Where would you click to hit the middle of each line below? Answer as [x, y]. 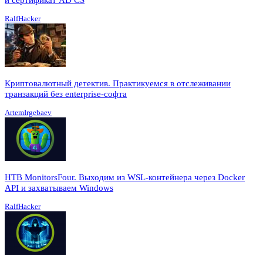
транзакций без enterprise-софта [66, 94]
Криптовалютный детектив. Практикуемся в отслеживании [118, 83]
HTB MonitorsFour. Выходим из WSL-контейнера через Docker [125, 177]
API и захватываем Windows [59, 188]
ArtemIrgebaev [28, 112]
